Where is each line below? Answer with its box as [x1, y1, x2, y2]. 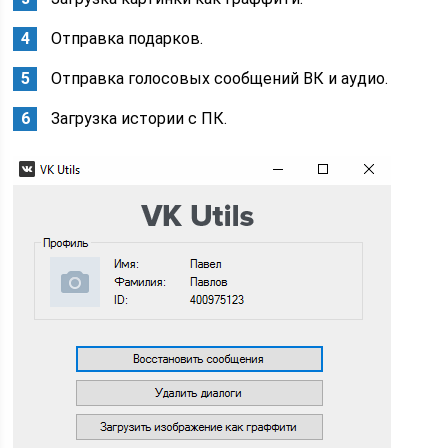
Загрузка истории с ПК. [51, 108, 228, 128]
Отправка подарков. [51, 28, 204, 48]
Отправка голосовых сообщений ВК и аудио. [51, 68, 389, 88]
